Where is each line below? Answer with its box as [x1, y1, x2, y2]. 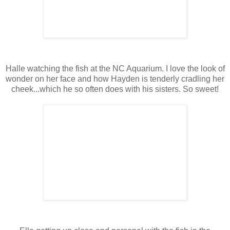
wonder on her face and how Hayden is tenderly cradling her [6, 74, 224, 83]
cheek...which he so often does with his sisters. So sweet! [11, 84, 219, 93]
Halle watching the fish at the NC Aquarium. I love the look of [5, 64, 225, 73]
